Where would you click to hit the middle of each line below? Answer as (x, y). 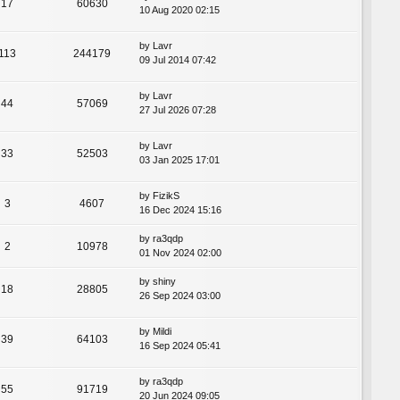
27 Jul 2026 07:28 (178, 109)
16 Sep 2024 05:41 (180, 346)
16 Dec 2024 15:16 (180, 210)
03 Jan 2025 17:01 (179, 159)
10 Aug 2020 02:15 (179, 9)
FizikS (166, 196)
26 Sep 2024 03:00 (180, 296)
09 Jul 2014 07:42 (178, 59)
